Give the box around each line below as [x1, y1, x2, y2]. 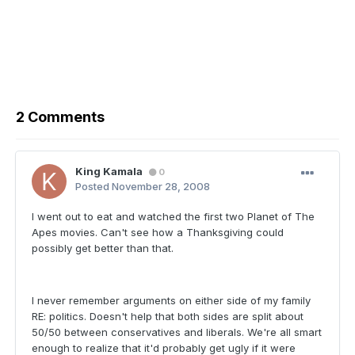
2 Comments [16, 109, 105, 126]
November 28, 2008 [112, 180, 210, 193]
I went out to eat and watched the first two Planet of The [32, 210, 315, 223]
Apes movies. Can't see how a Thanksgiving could [32, 226, 284, 239]
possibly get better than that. [32, 242, 174, 255]
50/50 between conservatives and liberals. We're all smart [32, 326, 322, 339]
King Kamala [75, 165, 143, 178]
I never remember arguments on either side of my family [32, 294, 311, 307]
